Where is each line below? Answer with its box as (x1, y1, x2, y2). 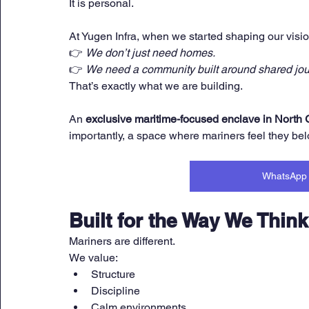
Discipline (91, 284, 140, 298)
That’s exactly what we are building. (69, 79, 243, 93)
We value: (69, 251, 118, 265)
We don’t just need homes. (86, 46, 215, 60)
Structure (91, 268, 135, 281)
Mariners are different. (69, 235, 175, 248)
